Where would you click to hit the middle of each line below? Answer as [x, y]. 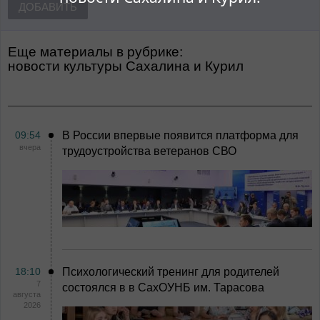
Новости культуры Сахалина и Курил [130, 66]
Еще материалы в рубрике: [95, 52]
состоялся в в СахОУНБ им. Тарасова [163, 287]
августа [27, 294]
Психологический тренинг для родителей [171, 272]
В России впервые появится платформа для [180, 135]
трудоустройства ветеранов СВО [149, 151]
